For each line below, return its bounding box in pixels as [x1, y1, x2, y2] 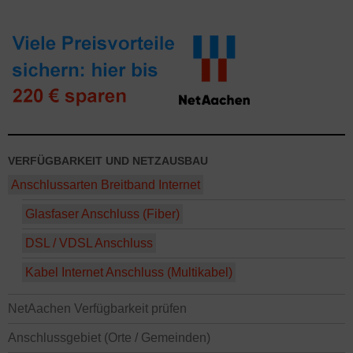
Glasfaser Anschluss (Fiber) [25, 207, 180, 221]
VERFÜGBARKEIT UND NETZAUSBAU [8, 154, 208, 167]
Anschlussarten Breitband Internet [11, 178, 200, 191]
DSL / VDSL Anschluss [25, 236, 153, 250]
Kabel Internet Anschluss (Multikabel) [25, 266, 232, 279]
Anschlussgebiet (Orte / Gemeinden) [8, 331, 210, 344]
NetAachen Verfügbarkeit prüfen [8, 302, 187, 315]
